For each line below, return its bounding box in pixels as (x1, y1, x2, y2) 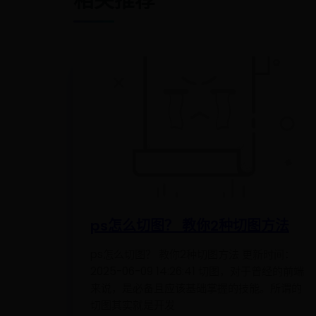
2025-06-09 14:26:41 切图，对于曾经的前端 (90, 263, 304, 279)
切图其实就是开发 (90, 297, 175, 312)
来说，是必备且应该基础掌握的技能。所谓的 (90, 280, 302, 296)
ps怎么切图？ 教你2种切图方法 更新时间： (90, 246, 295, 262)
